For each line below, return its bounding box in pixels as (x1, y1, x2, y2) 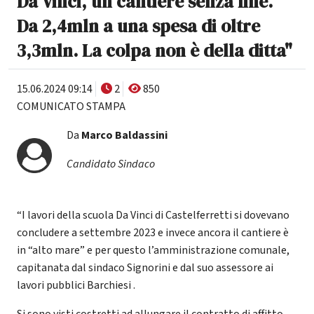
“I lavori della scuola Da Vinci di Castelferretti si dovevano (17, 207, 289, 223)
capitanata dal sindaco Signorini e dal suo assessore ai (17, 259, 273, 275)
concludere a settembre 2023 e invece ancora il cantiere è (17, 224, 289, 240)
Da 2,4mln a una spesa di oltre (17, 13, 260, 38)
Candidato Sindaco (66, 156, 155, 172)
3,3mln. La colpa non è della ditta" (17, 38, 292, 62)
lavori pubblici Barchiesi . (17, 277, 135, 293)
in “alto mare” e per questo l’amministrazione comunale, (17, 242, 289, 258)
